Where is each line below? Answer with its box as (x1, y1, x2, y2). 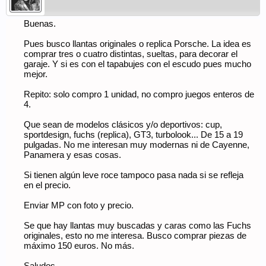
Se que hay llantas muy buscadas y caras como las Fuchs (24, 221, 251, 230)
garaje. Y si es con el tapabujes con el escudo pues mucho (24, 59, 251, 69)
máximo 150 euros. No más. (24, 241, 134, 251)
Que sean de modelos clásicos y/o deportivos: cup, (24, 120, 222, 129)
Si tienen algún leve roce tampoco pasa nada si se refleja (24, 170, 243, 180)
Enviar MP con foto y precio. (24, 201, 134, 210)
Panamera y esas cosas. (24, 150, 121, 160)
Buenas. (24, 19, 56, 28)
